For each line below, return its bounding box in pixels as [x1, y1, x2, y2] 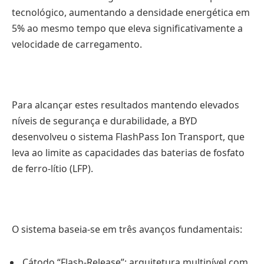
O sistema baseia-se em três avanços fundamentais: [12, 222, 242, 236]
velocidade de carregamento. [12, 37, 142, 51]
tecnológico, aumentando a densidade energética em [12, 5, 250, 19]
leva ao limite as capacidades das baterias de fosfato [12, 146, 245, 159]
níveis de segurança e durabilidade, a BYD [12, 114, 197, 127]
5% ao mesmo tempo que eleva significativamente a [12, 21, 243, 35]
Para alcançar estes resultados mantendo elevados [12, 98, 239, 111]
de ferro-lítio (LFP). [12, 161, 93, 175]
